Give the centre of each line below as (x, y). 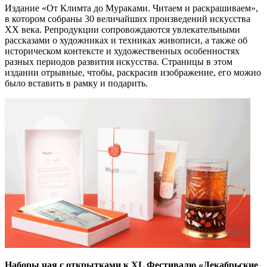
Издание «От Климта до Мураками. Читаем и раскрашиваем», (131, 8)
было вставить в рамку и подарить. (76, 83)
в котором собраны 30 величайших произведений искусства (128, 19)
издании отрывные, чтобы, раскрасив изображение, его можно (133, 73)
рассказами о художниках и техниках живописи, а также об (126, 41)
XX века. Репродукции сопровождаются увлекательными (122, 30)
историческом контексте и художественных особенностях (122, 51)
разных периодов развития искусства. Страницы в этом (119, 62)
